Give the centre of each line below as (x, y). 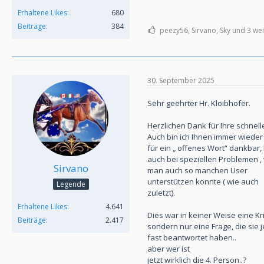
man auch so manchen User (197, 171)
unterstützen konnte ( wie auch (203, 182)
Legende (71, 184)
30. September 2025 (181, 80)
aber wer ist (169, 249)
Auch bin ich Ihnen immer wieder (205, 137)
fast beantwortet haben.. (192, 238)
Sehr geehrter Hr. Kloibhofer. (199, 103)
